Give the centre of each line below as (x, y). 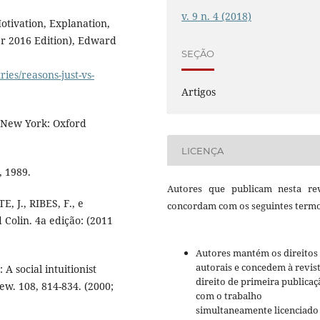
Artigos (199, 92)
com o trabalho (229, 296)
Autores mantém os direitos (257, 253)
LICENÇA (203, 150)
